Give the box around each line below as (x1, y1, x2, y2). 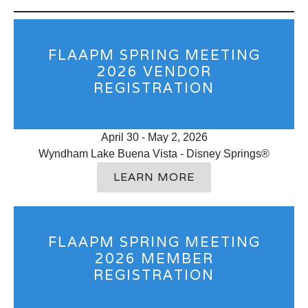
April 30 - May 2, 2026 (100, 131, 208, 143)
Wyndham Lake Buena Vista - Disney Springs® (38, 147, 269, 159)
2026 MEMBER (94, 249, 214, 267)
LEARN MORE (113, 169, 195, 184)
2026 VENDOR (96, 62, 212, 80)
